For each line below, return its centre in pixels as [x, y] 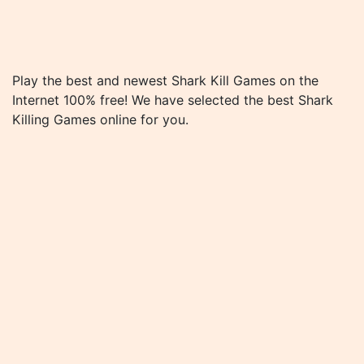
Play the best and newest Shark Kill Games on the [165, 80]
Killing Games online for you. [100, 119]
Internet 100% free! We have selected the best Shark [173, 100]
